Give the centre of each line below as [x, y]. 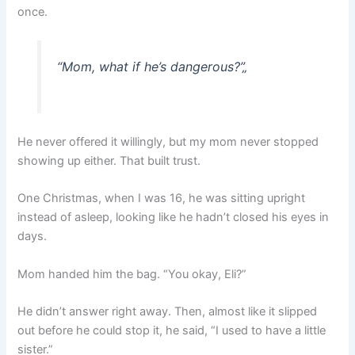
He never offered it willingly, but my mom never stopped [168, 142]
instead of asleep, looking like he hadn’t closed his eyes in [174, 218]
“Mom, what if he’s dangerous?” [149, 67]
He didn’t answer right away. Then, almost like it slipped [168, 312]
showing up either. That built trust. [109, 161]
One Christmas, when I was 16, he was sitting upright [162, 198]
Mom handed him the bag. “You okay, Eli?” [132, 274]
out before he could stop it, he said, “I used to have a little [172, 331]
